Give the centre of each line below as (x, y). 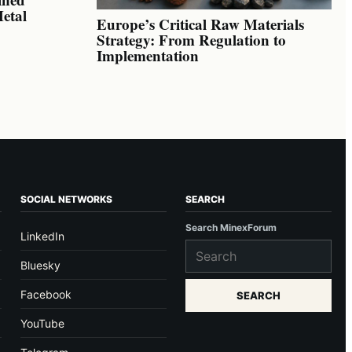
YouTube (43, 324)
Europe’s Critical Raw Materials (200, 24)
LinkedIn (43, 236)
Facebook (46, 295)
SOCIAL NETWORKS (67, 200)
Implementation (148, 55)
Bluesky (41, 266)
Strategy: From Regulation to (191, 39)
